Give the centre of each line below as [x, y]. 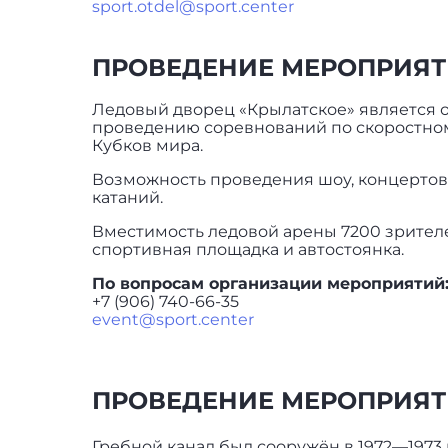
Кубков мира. [147, 145]
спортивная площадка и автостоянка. [248, 249]
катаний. [127, 197]
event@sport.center [173, 319]
